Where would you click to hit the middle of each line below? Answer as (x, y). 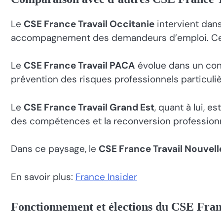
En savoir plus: (43, 177)
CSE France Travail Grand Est (89, 107)
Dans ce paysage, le (55, 149)
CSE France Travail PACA (79, 66)
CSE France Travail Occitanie (89, 24)
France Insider (106, 177)
